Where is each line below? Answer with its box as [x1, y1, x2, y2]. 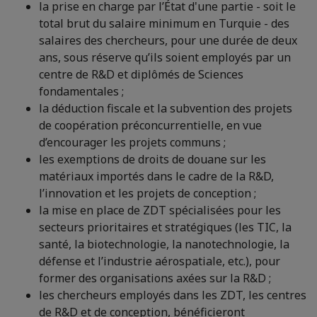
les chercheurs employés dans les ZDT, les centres [39, 287, 306, 303]
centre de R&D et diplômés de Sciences [39, 67, 243, 82]
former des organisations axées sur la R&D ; [39, 270, 271, 286]
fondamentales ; [39, 83, 124, 99]
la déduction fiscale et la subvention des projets [39, 100, 292, 116]
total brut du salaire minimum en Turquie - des [39, 16, 289, 31]
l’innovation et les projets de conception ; [39, 185, 256, 201]
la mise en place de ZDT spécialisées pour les [39, 202, 281, 218]
